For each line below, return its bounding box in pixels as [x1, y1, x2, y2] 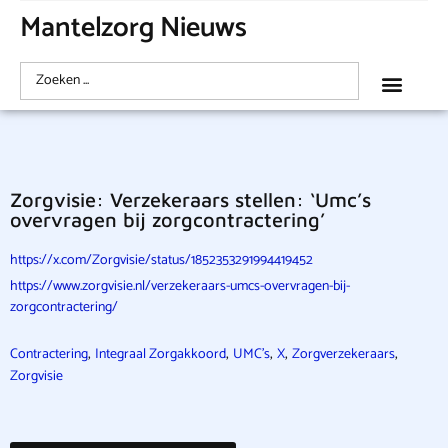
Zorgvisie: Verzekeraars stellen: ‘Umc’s [10, 188, 371, 211]
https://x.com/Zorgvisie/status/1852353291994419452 [10, 249, 313, 272]
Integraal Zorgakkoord [95, 343, 226, 366]
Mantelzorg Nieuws [20, 5, 248, 51]
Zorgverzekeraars [292, 343, 395, 366]
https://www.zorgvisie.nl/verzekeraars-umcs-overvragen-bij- [10, 275, 350, 298]
